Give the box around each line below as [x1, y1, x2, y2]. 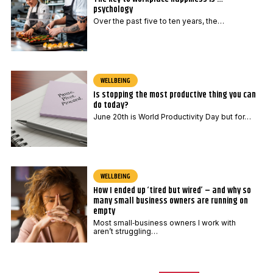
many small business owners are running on [93, 194, 248, 208]
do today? [93, 98, 130, 113]
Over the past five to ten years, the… [93, 16, 224, 26]
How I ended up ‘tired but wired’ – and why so [93, 183, 251, 198]
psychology [93, 2, 133, 17]
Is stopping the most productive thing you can [93, 88, 256, 102]
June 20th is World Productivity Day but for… [93, 112, 251, 122]
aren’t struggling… [93, 227, 158, 236]
